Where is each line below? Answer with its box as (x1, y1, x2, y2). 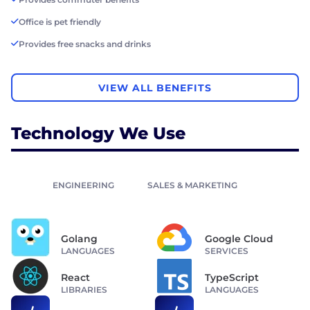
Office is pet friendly (19, 17, 101, 28)
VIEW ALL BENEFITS (98, 81, 212, 94)
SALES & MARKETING (147, 180, 237, 191)
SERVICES (205, 246, 248, 257)
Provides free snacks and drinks (19, 39, 151, 50)
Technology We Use (11, 123, 185, 144)
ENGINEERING (53, 180, 114, 191)
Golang (61, 232, 98, 246)
